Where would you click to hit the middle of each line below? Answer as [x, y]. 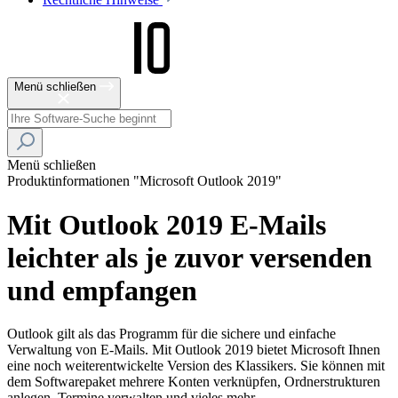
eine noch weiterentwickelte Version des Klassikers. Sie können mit [196, 366]
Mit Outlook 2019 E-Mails [167, 224]
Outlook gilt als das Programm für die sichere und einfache [171, 334]
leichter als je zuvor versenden [190, 257]
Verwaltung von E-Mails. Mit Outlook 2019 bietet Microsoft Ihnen [194, 350]
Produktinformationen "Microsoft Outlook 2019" [144, 181]
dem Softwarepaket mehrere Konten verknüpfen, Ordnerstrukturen [194, 382]
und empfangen [102, 290]
